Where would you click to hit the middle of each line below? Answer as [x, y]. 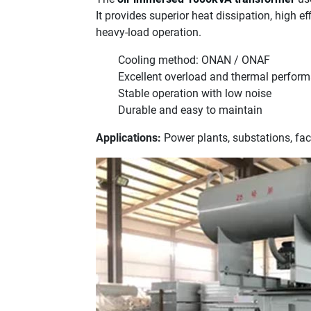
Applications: [128, 137]
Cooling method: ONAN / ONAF [194, 60]
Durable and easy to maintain [190, 110]
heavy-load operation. [149, 32]
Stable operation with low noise [195, 93]
